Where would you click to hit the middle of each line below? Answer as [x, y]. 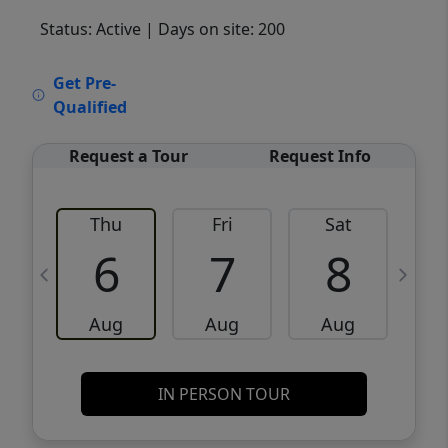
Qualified [90, 107]
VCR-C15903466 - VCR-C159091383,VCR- [277, 80]
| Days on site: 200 [215, 29]
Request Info [319, 156]
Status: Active [90, 29]
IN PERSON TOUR [224, 394]
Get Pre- [85, 83]
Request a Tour [128, 156]
